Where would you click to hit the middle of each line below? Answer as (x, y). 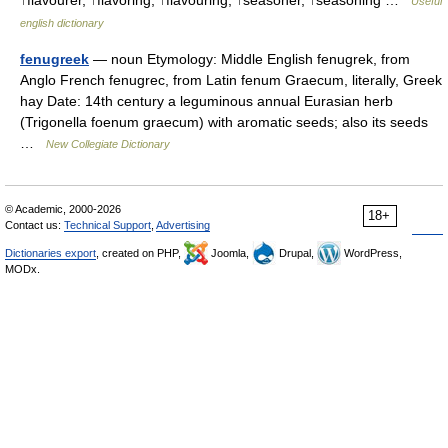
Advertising (183, 225)
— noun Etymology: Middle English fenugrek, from (249, 59)
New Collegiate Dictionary (108, 144)
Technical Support (107, 225)
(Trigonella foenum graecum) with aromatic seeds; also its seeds (224, 122)
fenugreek (54, 59)
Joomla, (230, 253)
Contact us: (34, 225)
